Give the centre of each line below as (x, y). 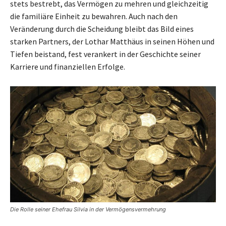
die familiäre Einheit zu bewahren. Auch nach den (94, 16)
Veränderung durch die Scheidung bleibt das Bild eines (102, 29)
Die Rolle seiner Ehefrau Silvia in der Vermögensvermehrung (88, 209)
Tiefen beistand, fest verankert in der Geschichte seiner (105, 54)
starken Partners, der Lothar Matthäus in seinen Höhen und (112, 42)
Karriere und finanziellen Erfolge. (68, 67)
